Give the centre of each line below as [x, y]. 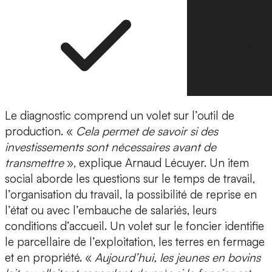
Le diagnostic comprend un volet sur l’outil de [120, 116]
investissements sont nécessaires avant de [110, 147]
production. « [40, 131]
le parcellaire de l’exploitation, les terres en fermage [135, 242]
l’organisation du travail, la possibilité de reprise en [131, 195]
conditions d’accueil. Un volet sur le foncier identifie [134, 226]
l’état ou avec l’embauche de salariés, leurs [111, 210]
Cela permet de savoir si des [147, 131]
